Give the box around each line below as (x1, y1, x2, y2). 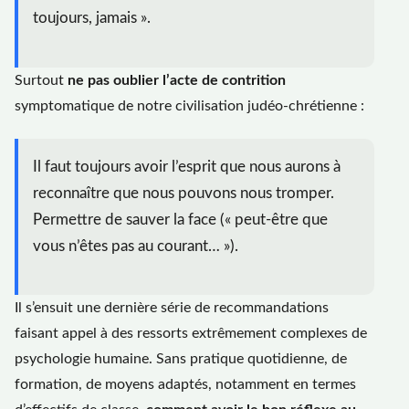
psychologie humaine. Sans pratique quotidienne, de (15, 351, 347, 367)
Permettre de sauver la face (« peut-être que (33, 211, 328, 227)
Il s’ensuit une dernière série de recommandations (15, 300, 329, 316)
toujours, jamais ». (33, 10, 151, 26)
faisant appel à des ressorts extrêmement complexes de (15, 326, 367, 341)
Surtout (15, 72, 68, 88)
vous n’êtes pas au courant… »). (33, 237, 238, 254)
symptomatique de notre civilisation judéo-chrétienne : (15, 98, 364, 113)
